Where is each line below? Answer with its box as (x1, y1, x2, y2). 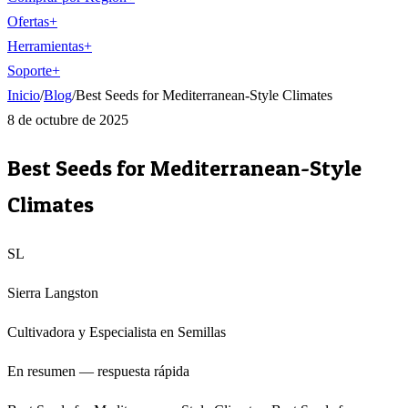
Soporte (7, 63, 52, 78)
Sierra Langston (7, 284, 98, 301)
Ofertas (7, 14, 49, 29)
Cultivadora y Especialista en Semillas (7, 323, 226, 340)
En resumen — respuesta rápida (7, 362, 189, 379)
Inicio (7, 87, 40, 103)
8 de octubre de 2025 (7, 112, 128, 127)
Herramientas (7, 38, 84, 54)
